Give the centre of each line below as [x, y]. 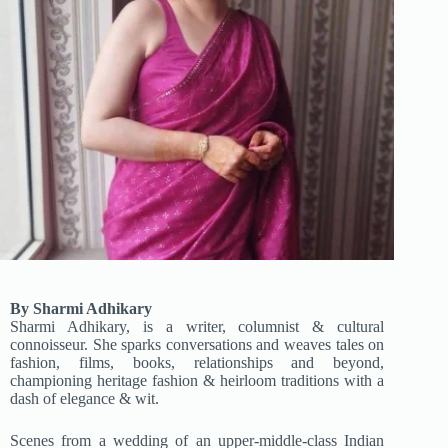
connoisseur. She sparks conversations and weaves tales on [197, 345]
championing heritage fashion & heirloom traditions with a [197, 381]
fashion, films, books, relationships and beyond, [197, 363]
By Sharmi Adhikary [81, 309]
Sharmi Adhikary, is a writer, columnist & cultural [197, 327]
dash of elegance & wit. [84, 399]
